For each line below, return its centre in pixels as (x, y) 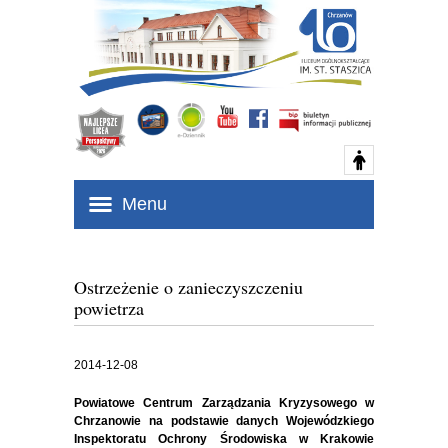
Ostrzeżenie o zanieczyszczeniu (188, 287)
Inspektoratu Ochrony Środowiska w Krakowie (224, 439)
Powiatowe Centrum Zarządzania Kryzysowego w (224, 403)
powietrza (109, 308)
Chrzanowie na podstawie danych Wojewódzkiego (224, 421)
